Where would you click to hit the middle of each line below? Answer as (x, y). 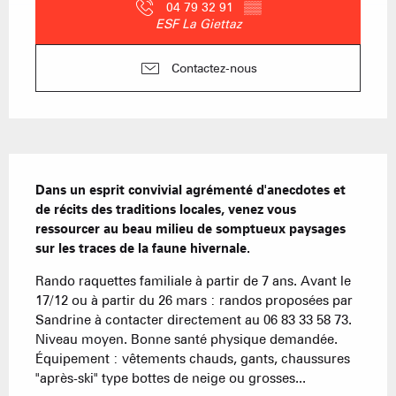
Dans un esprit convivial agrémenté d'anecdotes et (190, 190)
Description (68, 175)
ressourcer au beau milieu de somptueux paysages (190, 229)
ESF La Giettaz (198, 24)
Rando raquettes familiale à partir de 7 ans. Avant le (193, 282)
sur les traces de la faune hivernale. (143, 249)
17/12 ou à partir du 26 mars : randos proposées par (194, 301)
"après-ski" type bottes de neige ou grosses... (171, 379)
